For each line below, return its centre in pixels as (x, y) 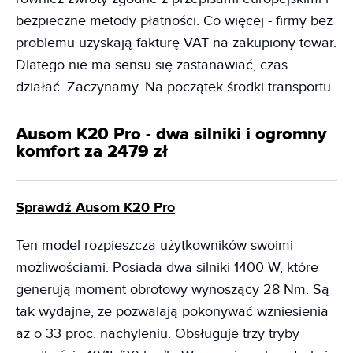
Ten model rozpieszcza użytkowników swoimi (154, 246)
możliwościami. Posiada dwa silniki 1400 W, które (167, 268)
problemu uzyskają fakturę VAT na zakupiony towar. (176, 43)
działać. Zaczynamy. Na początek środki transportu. (175, 87)
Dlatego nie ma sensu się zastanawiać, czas (152, 65)
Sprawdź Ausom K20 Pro (95, 208)
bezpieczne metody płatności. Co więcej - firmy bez (174, 21)
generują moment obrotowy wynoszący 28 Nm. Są (173, 290)
